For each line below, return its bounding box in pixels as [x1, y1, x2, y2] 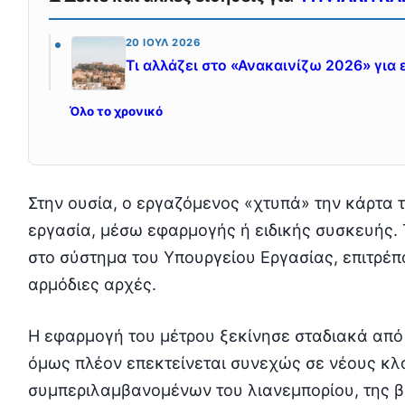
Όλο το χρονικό [69, 104, 163, 119]
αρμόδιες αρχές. [27, 275, 156, 295]
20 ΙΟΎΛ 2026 [125, 36, 201, 50]
